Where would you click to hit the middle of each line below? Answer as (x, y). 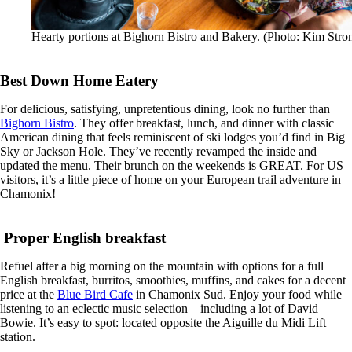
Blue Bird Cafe (95, 295)
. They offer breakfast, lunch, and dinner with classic (204, 123)
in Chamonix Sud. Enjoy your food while (237, 295)
